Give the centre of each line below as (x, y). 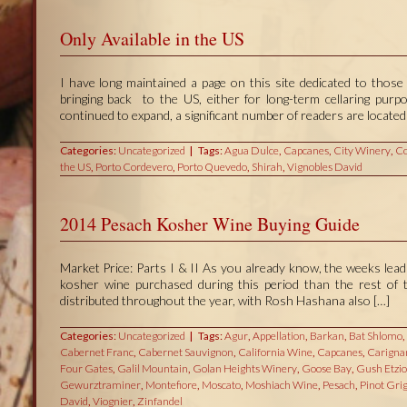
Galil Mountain (152, 369)
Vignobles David (324, 167)
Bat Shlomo (375, 336)
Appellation (278, 336)
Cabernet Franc (96, 352)
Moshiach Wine (281, 385)
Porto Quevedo (212, 167)
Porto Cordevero (134, 167)
